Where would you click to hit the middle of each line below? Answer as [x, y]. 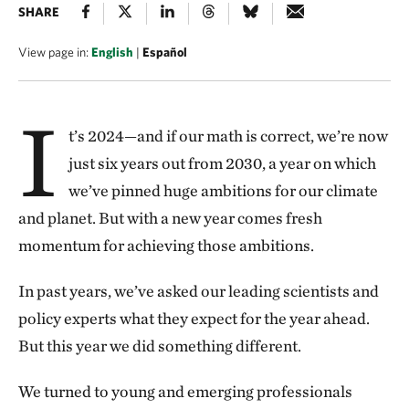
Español [165, 52]
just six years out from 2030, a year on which [222, 163]
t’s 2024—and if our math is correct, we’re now [228, 136]
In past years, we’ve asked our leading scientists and [199, 291]
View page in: [55, 52]
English [112, 52]
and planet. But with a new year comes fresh [170, 218]
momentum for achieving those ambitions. [166, 245]
